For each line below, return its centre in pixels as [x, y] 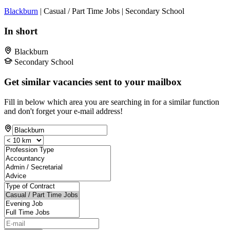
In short [21, 31]
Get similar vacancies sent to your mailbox [93, 82]
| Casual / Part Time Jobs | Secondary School [111, 11]
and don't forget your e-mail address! [63, 111]
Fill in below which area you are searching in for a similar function [112, 102]
